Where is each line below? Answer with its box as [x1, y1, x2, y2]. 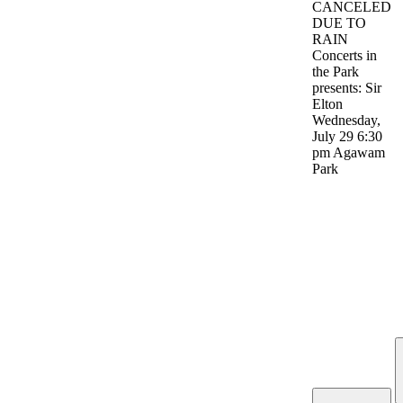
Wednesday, [312, 112, 381, 129]
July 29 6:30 [312, 129, 382, 145]
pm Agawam [312, 145, 385, 161]
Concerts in [312, 48, 377, 64]
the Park [312, 64, 359, 80]
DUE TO [312, 15, 366, 31]
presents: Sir [312, 80, 381, 96]
